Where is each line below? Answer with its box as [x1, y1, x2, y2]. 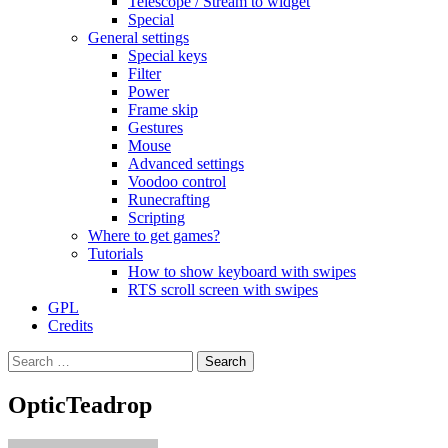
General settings [88, 29, 189, 46]
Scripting [128, 209, 185, 226]
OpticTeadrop [8, 391, 152, 418]
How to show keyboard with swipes [128, 263, 356, 280]
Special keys [128, 47, 207, 64]
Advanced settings [128, 155, 244, 172]
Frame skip [128, 101, 198, 118]
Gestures [128, 119, 183, 136]
